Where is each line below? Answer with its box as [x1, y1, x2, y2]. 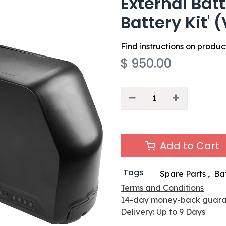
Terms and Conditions [121, 183, 204, 193]
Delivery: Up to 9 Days [121, 207, 205, 217]
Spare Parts [159, 168, 206, 179]
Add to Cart [157, 139, 219, 153]
